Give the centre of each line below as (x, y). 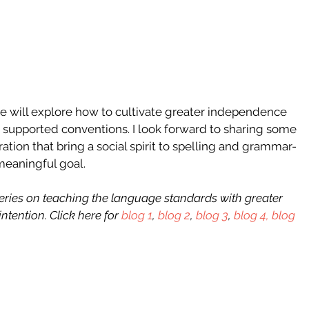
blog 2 (174, 216)
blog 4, (251, 216)
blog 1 (137, 216)
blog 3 (212, 216)
